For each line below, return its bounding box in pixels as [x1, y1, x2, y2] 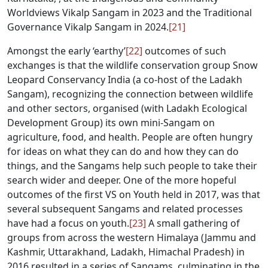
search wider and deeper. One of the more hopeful [7, 173, 236, 187]
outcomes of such [142, 44, 226, 57]
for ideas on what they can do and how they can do [7, 145, 239, 158]
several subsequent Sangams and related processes [7, 202, 243, 215]
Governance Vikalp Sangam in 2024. [7, 20, 169, 33]
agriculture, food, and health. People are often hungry [7, 130, 252, 144]
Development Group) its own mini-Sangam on [7, 116, 215, 129]
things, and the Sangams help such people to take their [7, 159, 257, 172]
